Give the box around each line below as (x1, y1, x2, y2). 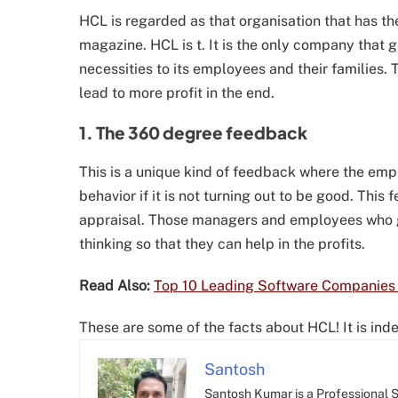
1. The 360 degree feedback (79, 122, 307, 144)
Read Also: (79, 277, 150, 295)
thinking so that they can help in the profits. (79, 235, 365, 253)
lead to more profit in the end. (79, 84, 275, 102)
